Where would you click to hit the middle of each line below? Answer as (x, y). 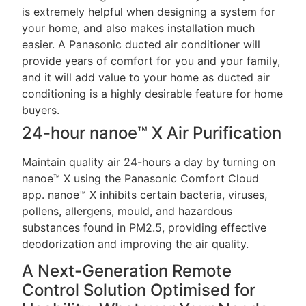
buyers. (41, 110)
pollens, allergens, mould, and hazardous (127, 211)
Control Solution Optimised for (139, 290)
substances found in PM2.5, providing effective (144, 227)
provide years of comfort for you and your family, (151, 60)
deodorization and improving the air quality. (136, 244)
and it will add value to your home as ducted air (146, 77)
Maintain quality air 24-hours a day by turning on (149, 162)
